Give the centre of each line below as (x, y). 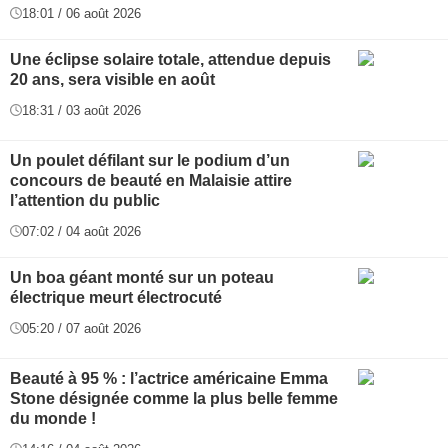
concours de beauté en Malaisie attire (151, 180)
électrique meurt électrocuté (116, 297)
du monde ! (53, 418)
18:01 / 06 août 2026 (81, 13)
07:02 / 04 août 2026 (81, 231)
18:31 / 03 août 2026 (81, 110)
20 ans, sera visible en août (112, 79)
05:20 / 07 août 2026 (81, 328)
